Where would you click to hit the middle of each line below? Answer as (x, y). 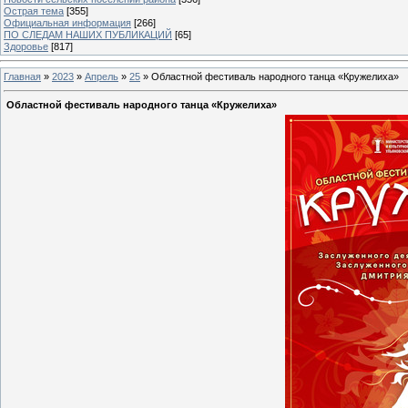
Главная (22, 76)
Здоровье (26, 46)
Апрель (102, 76)
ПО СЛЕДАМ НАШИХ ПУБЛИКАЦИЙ (88, 34)
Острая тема (34, 10)
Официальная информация (67, 22)
